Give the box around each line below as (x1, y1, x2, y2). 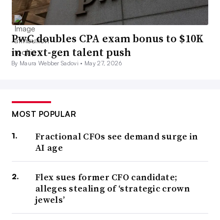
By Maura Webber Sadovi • (11, 59, 85, 67)
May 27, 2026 (84, 59, 122, 67)
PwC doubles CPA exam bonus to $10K (11, 31, 204, 46)
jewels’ (35, 193, 65, 206)
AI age (35, 141, 63, 154)
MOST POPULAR (12, 109, 76, 119)
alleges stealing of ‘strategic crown (35, 182, 190, 195)
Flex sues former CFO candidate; (35, 171, 178, 184)
